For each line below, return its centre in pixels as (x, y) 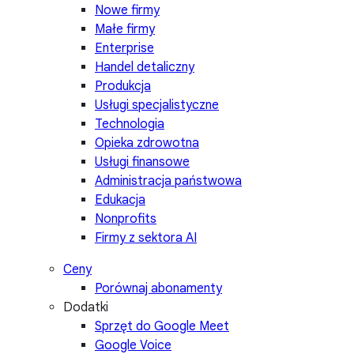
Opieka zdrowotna (147, 143)
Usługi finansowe (142, 162)
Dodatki (86, 308)
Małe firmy (125, 30)
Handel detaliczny (145, 68)
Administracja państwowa (168, 181)
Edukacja (120, 200)
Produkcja (123, 87)
